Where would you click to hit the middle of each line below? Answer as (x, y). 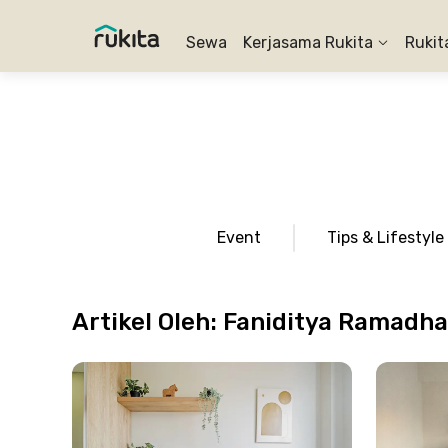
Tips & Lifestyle (385, 237)
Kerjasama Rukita (308, 42)
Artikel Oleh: (147, 322)
